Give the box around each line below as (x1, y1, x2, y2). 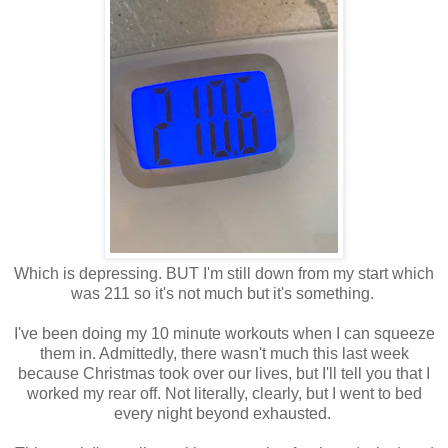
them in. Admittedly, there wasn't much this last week (39, 344, 409, 362)
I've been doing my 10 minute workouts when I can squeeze (13, 324, 435, 342)
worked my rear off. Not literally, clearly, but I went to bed (26, 384, 422, 402)
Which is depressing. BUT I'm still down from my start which (14, 264, 434, 282)
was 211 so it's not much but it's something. (70, 284, 378, 302)
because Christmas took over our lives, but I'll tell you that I (18, 364, 430, 382)
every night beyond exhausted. (113, 404, 335, 422)
